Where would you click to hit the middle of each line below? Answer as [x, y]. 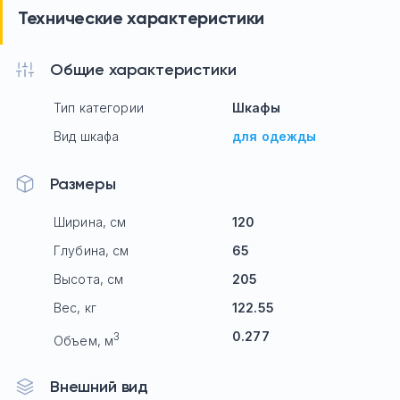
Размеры [83, 184]
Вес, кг [75, 308]
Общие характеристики [143, 70]
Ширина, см [90, 222]
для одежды [275, 136]
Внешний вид [100, 387]
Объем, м [84, 340]
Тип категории [99, 108]
